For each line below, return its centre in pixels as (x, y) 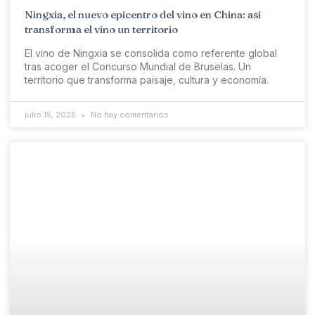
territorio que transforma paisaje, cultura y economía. (147, 80)
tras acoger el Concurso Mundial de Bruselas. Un (138, 67)
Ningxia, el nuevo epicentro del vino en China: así (143, 15)
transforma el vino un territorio (101, 30)
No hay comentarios (129, 115)
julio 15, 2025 (51, 115)
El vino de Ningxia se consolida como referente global (151, 53)
